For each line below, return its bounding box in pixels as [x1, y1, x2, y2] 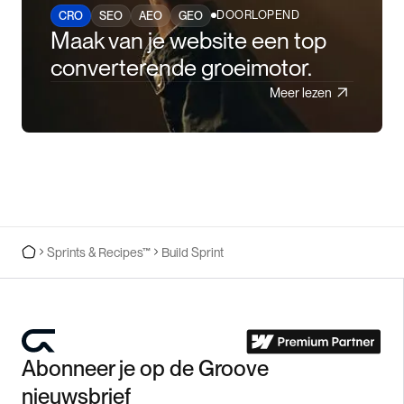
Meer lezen [270, 84, 332, 100]
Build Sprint [161, 244, 224, 260]
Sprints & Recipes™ [47, 244, 151, 260]
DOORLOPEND [216, 8, 299, 23]
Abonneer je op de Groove [22, 354, 269, 381]
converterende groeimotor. [50, 52, 312, 81]
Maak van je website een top [50, 25, 326, 54]
